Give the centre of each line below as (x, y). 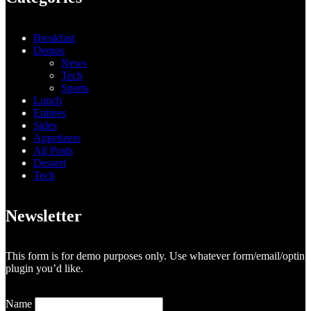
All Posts (53, 150)
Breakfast (54, 37)
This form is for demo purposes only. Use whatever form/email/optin (155, 256)
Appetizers (57, 137)
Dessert (50, 162)
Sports (75, 87)
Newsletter (44, 216)
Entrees (50, 112)
